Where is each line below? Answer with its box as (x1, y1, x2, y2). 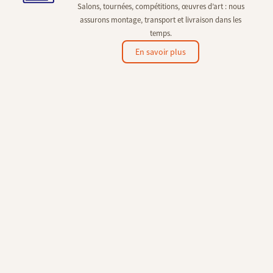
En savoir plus (135, 46, 186, 58)
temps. (149, 28, 172, 39)
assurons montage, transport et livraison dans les (80, 15, 242, 26)
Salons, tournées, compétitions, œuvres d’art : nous (77, 1, 244, 12)
